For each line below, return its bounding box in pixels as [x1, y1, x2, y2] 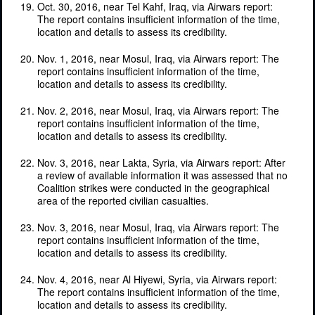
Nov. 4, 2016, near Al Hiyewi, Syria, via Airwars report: [37, 271, 277, 286]
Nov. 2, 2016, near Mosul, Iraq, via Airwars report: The [37, 103, 279, 117]
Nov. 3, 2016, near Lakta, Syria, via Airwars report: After [37, 155, 285, 169]
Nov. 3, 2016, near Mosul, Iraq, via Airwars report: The [37, 219, 279, 234]
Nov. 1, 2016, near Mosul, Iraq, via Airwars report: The [37, 51, 279, 65]
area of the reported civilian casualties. [37, 193, 209, 207]
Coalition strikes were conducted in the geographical [37, 180, 269, 195]
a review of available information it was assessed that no [37, 167, 288, 182]
